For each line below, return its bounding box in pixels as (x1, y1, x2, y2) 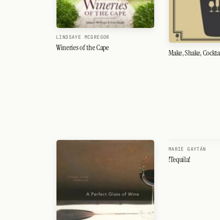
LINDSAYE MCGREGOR (56, 33, 110, 40)
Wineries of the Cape (56, 42, 109, 53)
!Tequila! (168, 154, 191, 165)
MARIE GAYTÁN (168, 146, 206, 153)
